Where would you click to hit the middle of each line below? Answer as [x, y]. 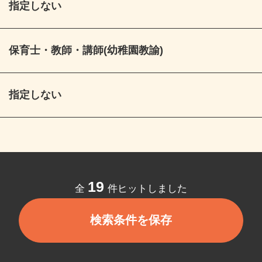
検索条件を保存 [137, 228]
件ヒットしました [153, 196]
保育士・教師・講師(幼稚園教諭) [92, 56]
